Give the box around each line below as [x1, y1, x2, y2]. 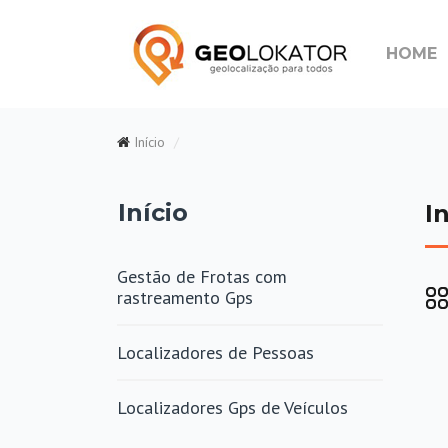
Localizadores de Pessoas [117, 341, 314, 364]
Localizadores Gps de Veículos [117, 396, 348, 419]
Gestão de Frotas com [117, 265, 287, 288]
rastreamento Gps [117, 286, 253, 309]
